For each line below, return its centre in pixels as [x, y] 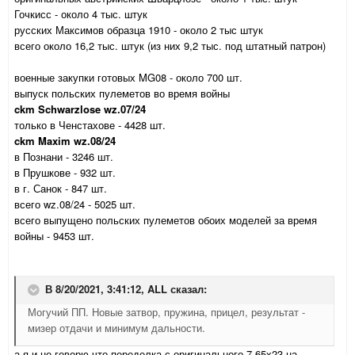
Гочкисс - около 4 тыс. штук [81, 14]
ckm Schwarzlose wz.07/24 [80, 109]
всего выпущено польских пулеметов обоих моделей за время [166, 220]
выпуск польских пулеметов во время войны [122, 94]
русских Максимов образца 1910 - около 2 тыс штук [139, 30]
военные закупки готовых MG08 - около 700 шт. [128, 78]
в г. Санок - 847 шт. [61, 189]
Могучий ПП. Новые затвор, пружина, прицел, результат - [166, 312]
